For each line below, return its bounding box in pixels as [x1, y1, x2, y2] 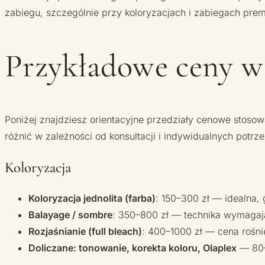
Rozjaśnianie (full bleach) [28, 225, 142, 238]
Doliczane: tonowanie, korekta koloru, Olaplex [28, 242, 237, 254]
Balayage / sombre [28, 209, 112, 221]
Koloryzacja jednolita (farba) [28, 192, 156, 205]
